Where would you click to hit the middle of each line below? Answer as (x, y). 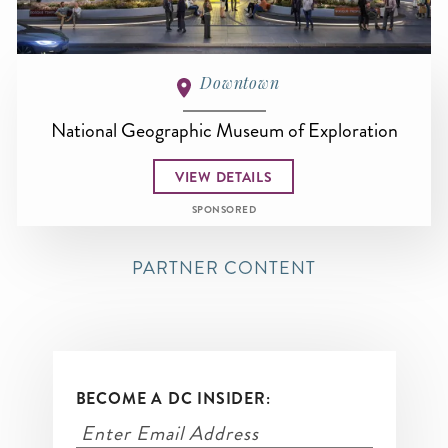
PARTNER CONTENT (224, 268)
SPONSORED (224, 210)
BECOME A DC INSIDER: (173, 399)
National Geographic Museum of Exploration (224, 130)
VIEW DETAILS (224, 176)
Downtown (240, 83)
